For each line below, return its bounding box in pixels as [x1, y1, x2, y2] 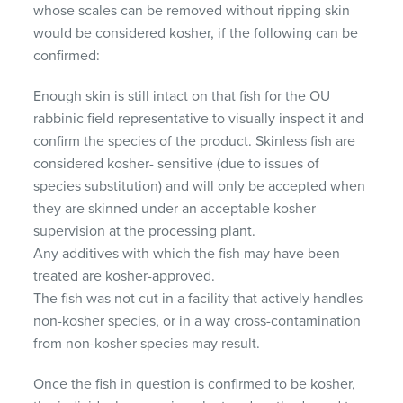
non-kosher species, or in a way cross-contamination [33, 311, 362, 330]
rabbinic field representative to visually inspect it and [33, 109, 364, 128]
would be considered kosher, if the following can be [33, 23, 359, 42]
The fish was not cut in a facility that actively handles [33, 289, 363, 308]
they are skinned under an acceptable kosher [33, 199, 317, 218]
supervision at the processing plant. [33, 221, 256, 240]
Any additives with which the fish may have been [33, 244, 341, 263]
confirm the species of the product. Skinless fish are [33, 131, 356, 150]
